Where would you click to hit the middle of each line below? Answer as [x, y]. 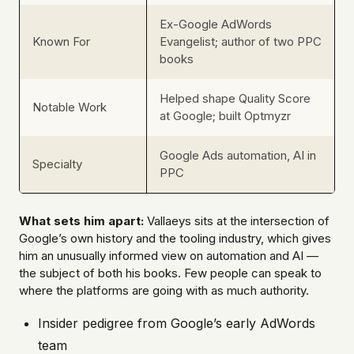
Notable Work [70, 107]
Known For [61, 42]
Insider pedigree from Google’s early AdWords [177, 324]
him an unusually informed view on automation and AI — [169, 256]
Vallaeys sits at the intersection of [237, 221]
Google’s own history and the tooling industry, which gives [175, 239]
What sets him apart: [81, 221]
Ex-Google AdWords [216, 24]
